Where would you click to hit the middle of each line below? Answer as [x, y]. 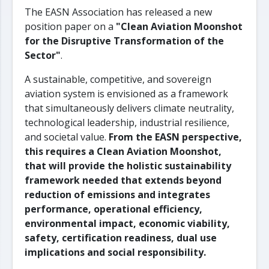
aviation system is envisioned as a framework [126, 93]
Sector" [43, 55]
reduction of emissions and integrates [117, 194]
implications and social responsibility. [115, 252]
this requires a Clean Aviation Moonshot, [123, 151]
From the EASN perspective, [175, 137]
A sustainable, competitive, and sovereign [118, 79]
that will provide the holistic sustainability [128, 165]
